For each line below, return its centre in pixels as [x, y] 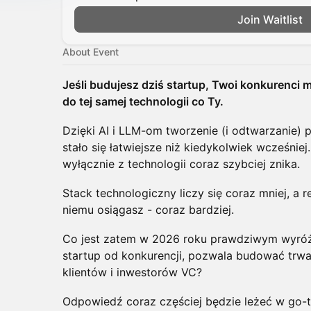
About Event [91, 52]
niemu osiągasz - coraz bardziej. [148, 210]
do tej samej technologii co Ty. [143, 101]
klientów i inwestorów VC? [132, 272]
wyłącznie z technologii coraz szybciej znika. [181, 164]
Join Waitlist [270, 19]
